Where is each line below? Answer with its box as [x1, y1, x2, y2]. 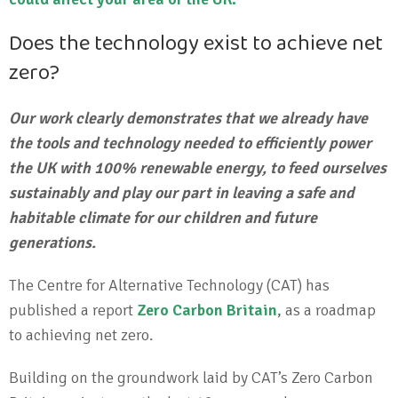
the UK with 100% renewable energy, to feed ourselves [9, 158, 386, 178]
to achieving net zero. [9, 325, 154, 345]
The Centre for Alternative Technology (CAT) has [9, 275, 330, 295]
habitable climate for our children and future [9, 208, 317, 227]
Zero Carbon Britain [137, 300, 277, 320]
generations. [9, 233, 96, 252]
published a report [9, 300, 137, 320]
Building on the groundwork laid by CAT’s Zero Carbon [9, 368, 373, 387]
